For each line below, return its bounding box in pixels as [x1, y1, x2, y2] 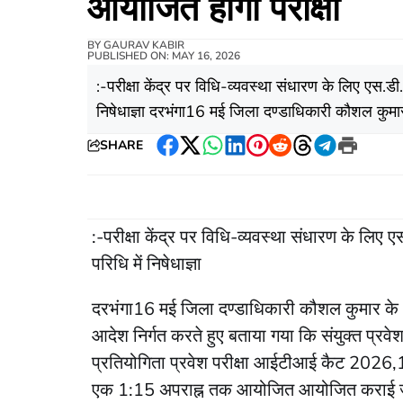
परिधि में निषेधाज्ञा [92, 252, 201, 277]
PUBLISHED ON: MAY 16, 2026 [87, 49, 240, 64]
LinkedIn [234, 146, 296, 168]
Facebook [166, 146, 237, 168]
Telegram [324, 146, 393, 168]
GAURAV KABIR [103, 38, 184, 53]
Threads [301, 146, 362, 168]
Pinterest [256, 146, 321, 168]
